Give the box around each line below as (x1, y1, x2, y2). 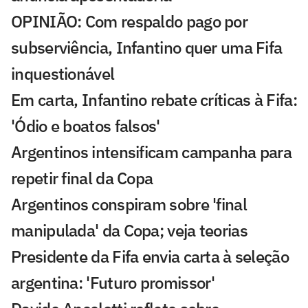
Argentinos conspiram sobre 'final (11, 193, 247, 216)
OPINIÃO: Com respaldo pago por (11, 10, 247, 33)
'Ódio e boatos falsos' (11, 115, 160, 137)
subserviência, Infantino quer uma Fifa (11, 36, 283, 59)
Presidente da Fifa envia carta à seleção (11, 245, 289, 268)
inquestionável (11, 63, 115, 85)
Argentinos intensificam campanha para (11, 141, 292, 164)
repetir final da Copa (11, 167, 153, 190)
